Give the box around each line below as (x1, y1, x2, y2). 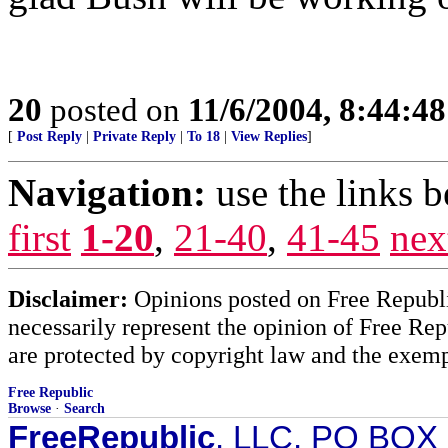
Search (64, 401, 105, 416)
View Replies (231, 129, 307, 144)
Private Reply (93, 129, 176, 144)
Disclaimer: (8, 285, 128, 312)
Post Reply (17, 129, 82, 144)
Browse (8, 401, 51, 416)
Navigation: (8, 171, 206, 214)
